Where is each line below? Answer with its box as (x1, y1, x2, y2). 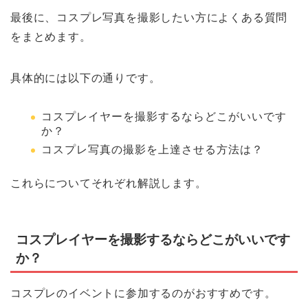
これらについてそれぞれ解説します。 (10, 177, 207, 189)
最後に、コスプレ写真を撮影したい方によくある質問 (10, 12, 288, 24)
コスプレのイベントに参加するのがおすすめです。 (10, 287, 276, 300)
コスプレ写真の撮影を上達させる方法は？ (41, 143, 263, 155)
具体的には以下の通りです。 (10, 72, 161, 85)
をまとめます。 (10, 31, 91, 43)
